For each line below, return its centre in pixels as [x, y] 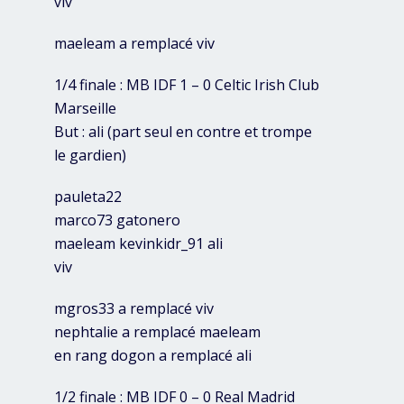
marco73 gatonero [117, 220]
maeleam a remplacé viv [134, 44]
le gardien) [90, 156]
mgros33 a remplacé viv [134, 309]
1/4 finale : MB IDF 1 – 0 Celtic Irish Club [187, 85]
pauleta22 [88, 197]
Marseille [85, 109]
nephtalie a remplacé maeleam [157, 332]
